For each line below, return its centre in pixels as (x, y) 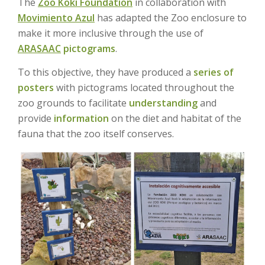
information (81, 118)
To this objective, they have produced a (106, 72)
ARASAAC (39, 49)
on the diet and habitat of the (175, 118)
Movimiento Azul (56, 18)
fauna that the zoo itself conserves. (96, 133)
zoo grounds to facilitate (73, 103)
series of (214, 72)
